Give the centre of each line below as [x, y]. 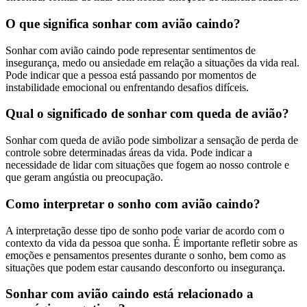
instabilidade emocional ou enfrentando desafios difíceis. [127, 87]
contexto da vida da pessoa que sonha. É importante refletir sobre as [151, 243]
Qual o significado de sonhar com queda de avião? [147, 114]
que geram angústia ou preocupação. [84, 177]
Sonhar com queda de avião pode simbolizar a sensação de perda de [152, 140]
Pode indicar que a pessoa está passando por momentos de [131, 75]
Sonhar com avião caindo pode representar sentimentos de [131, 50]
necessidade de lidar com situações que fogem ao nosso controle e [147, 165]
